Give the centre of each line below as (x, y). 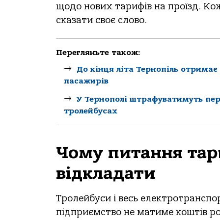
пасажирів (86, 81)
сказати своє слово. (101, 20)
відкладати (106, 173)
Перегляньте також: (98, 52)
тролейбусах (91, 111)
